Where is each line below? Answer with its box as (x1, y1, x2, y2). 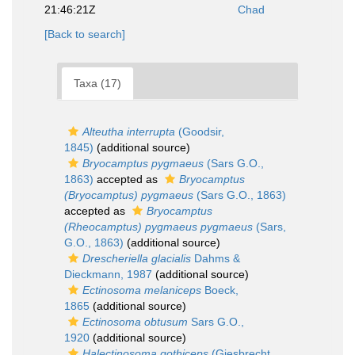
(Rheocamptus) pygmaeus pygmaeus (64, 220, 253, 234)
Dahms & (191, 252, 240, 265)
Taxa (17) (74, 77, 121, 90)
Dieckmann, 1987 (64, 268, 152, 281)
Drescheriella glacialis (82, 252, 191, 265)
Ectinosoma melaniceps (82, 284, 201, 297)
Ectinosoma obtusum (82, 315, 188, 329)
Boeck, (201, 284, 239, 297)
